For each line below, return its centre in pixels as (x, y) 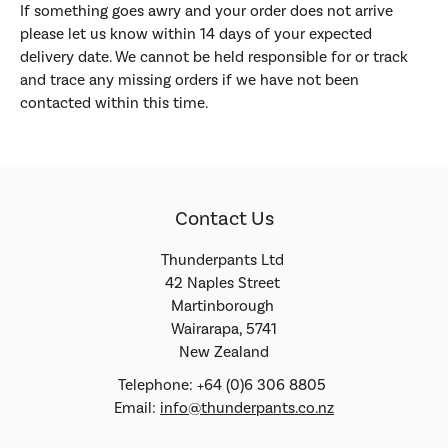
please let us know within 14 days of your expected (196, 34)
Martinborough (224, 306)
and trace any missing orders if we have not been (189, 80)
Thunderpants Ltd (224, 260)
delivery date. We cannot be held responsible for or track (214, 57)
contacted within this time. (114, 103)
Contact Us (224, 219)
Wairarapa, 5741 (224, 329)
